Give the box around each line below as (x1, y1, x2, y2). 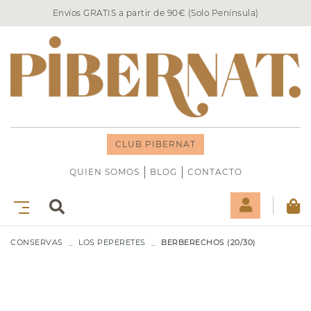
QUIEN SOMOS (69, 167, 140, 178)
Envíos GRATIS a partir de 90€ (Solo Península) (52, 8, 259, 18)
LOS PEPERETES (78, 237, 146, 248)
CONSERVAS (10, 237, 63, 248)
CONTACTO (187, 167, 242, 178)
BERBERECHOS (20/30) (161, 237, 256, 248)
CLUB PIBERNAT (115, 139, 196, 150)
